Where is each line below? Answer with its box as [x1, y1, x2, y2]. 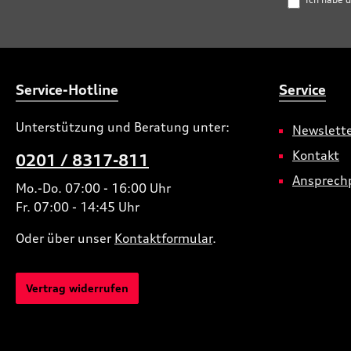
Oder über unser [16, 230, 114, 246]
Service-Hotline [16, 81, 118, 98]
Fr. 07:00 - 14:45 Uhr [16, 199, 139, 215]
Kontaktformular [114, 230, 212, 246]
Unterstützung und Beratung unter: [16, 119, 230, 135]
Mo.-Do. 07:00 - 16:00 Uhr [16, 180, 171, 196]
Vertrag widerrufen [26, 281, 128, 295]
